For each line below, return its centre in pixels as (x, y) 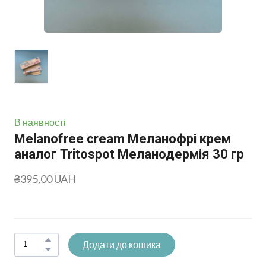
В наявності (40, 122)
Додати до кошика (122, 244)
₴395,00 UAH (45, 178)
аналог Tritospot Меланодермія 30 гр (129, 154)
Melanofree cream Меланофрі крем (123, 138)
